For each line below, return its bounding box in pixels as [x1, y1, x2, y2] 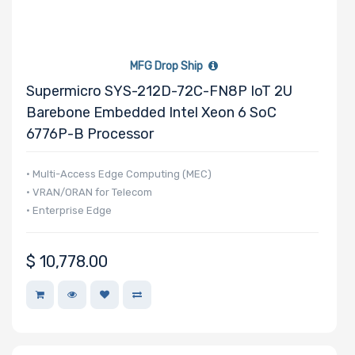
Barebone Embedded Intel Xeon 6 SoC [26, 103, 277, 121]
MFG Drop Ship [130, 59, 206, 73]
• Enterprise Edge [26, 204, 112, 216]
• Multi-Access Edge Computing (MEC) [26, 167, 212, 180]
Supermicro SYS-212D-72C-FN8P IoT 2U [26, 82, 292, 100]
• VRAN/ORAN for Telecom [26, 185, 152, 198]
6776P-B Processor [26, 124, 154, 143]
